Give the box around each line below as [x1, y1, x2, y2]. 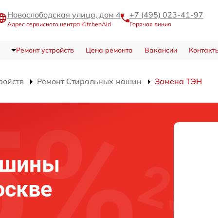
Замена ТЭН [155, 76, 202, 87]
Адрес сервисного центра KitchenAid [7, 20, 111, 28]
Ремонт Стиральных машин [37, 76, 142, 87]
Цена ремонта [85, 46, 133, 55]
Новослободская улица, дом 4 [7, 9, 121, 19]
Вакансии [144, 46, 177, 55]
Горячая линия [129, 20, 171, 28]
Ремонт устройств [16, 46, 74, 55]
